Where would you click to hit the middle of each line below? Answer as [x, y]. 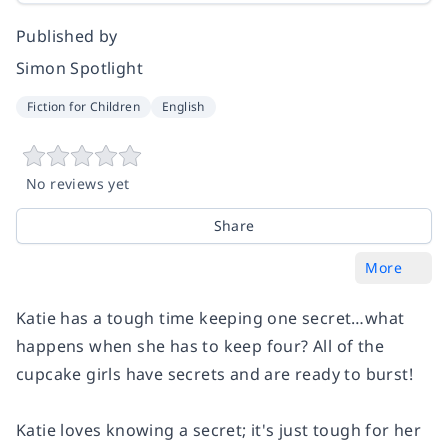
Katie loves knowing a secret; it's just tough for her [219, 429]
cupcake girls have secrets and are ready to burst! [214, 373]
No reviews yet [78, 183]
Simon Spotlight [79, 67]
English [183, 106]
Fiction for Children [83, 106]
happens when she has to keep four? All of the [200, 345]
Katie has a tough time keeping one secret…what [210, 317]
